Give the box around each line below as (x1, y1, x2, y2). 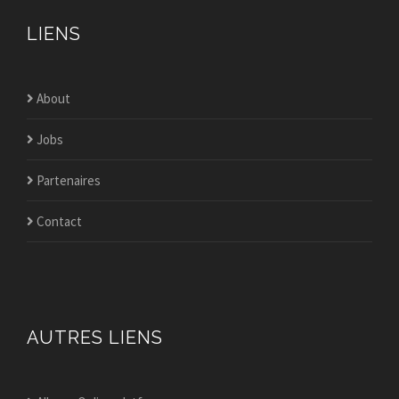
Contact (34, 213, 82, 230)
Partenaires (34, 172, 101, 189)
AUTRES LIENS (27, 327, 163, 348)
